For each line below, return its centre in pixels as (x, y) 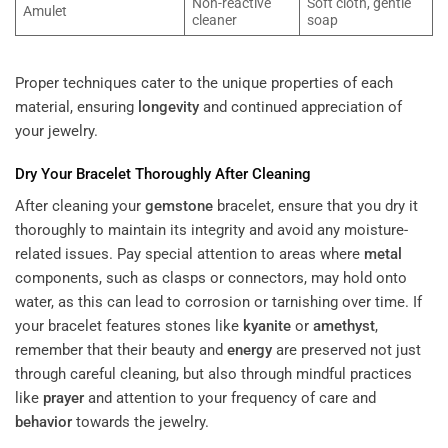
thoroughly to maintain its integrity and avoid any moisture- (211, 229)
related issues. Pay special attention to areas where (189, 253)
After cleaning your (80, 205)
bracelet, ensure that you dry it (315, 205)
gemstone (179, 205)
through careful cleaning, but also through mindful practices (213, 373)
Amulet (44, 11)
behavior (43, 421)
